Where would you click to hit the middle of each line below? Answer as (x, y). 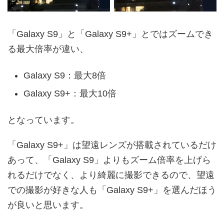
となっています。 (43, 120)
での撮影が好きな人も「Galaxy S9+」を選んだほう (112, 190)
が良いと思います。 (48, 205)
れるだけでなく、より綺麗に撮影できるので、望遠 (111, 175)
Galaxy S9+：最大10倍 (70, 93)
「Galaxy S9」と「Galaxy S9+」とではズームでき (110, 34)
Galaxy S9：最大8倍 (65, 75)
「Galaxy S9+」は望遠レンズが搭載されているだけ (112, 145)
